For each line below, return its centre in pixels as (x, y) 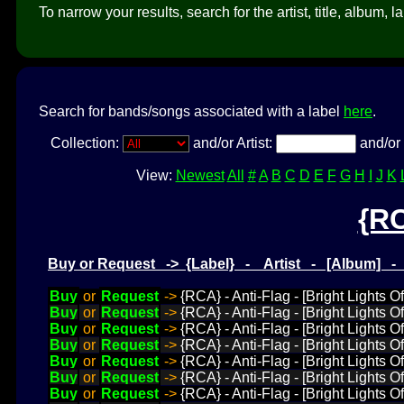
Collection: (86, 142)
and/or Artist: (232, 142)
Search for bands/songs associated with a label (191, 111)
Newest (200, 175)
